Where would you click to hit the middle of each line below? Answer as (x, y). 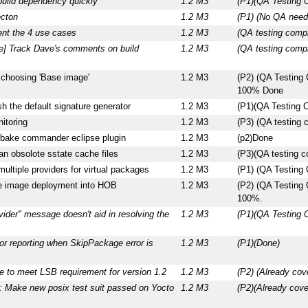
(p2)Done (255, 139)
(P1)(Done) (258, 244)
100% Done (260, 91)
